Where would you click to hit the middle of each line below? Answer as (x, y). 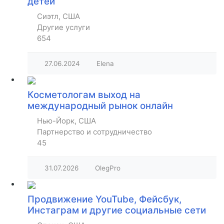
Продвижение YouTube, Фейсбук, (104, 199)
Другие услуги (63, 27)
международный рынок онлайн (100, 106)
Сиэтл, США (58, 16)
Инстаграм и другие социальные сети (117, 210)
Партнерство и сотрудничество (94, 132)
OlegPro (108, 168)
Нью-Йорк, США (66, 121)
